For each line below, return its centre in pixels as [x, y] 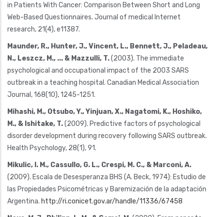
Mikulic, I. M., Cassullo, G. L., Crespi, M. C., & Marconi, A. [99, 165]
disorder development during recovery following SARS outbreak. [107, 136]
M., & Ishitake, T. [35, 124]
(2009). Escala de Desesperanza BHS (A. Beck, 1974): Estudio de [107, 177]
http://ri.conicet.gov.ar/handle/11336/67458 [112, 201]
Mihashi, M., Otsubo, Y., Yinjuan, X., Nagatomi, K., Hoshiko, [105, 111]
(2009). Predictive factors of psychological [132, 124]
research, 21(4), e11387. [44, 29]
